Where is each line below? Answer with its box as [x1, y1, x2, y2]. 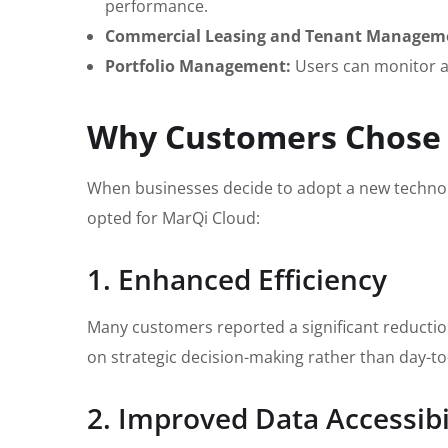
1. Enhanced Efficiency [87, 260, 387, 299]
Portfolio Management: [105, 55, 291, 78]
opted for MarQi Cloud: [87, 207, 260, 230]
